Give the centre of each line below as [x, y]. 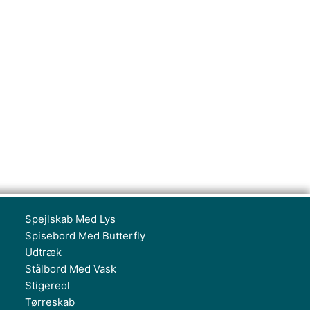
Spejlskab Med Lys [70, 219]
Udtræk [43, 252]
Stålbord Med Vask [71, 269]
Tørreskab [50, 302]
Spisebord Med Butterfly [85, 236]
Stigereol [47, 285]
